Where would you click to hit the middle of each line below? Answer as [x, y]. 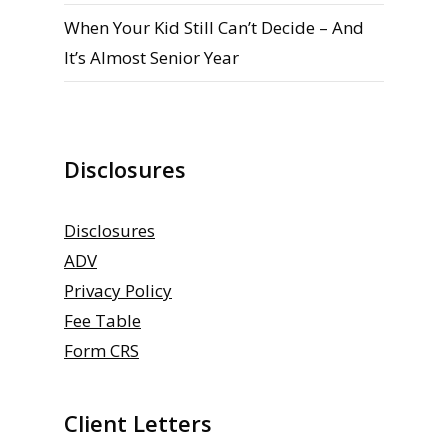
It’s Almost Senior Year [151, 57]
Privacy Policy [118, 290]
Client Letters [138, 422]
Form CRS [101, 350]
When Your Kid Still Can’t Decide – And [214, 27]
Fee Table [102, 320]
